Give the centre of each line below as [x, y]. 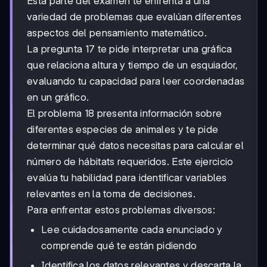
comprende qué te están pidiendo [119, 245]
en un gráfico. [58, 97]
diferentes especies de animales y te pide [123, 129]
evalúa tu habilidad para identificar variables [127, 177]
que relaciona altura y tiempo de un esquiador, [133, 65]
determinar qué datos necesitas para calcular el [136, 145]
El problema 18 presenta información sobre [125, 113]
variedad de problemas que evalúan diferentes [134, 16]
